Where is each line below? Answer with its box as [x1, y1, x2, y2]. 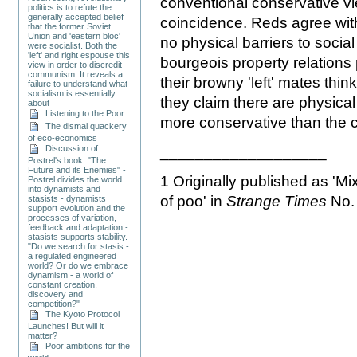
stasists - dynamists [28, 193, 107, 203]
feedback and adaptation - [28, 222, 129, 232]
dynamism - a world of [28, 269, 114, 280]
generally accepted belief [28, 11, 124, 22]
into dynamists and [28, 183, 101, 194]
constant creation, [28, 279, 98, 289]
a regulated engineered [28, 250, 117, 261]
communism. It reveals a [28, 69, 124, 79]
